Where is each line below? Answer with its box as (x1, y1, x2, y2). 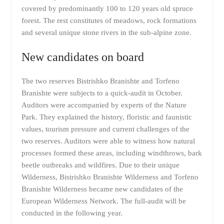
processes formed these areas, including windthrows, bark (21, 149, 202, 157)
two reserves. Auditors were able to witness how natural (21, 137, 195, 145)
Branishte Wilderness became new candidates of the (21, 185, 183, 193)
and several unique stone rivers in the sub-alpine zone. (21, 28, 191, 36)
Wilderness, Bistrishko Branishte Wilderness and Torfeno (21, 173, 198, 181)
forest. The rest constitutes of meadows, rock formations (21, 16, 196, 24)
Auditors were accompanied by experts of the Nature (21, 101, 186, 109)
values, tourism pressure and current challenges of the (21, 125, 189, 133)
